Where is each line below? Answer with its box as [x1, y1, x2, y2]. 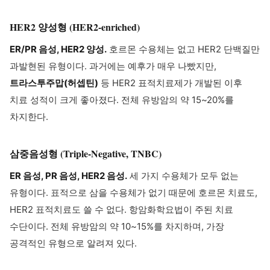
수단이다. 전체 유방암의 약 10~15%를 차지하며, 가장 [10, 221, 224, 232]
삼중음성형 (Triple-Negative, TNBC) [10, 146, 162, 160]
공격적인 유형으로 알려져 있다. [10, 237, 137, 249]
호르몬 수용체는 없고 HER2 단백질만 [107, 43, 260, 55]
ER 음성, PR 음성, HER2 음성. [10, 170, 127, 181]
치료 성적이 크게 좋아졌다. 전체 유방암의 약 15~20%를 [10, 94, 234, 105]
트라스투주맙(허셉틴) [10, 77, 98, 89]
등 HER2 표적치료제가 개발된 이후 [98, 77, 242, 89]
